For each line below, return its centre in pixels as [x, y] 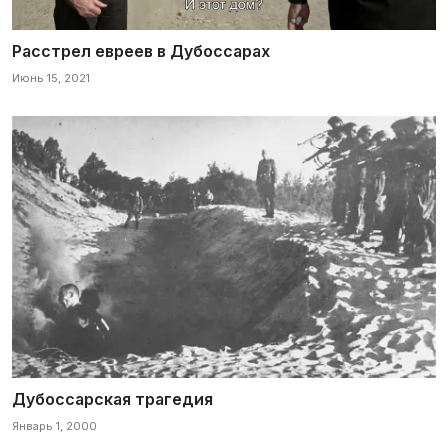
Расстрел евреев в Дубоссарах [141, 50]
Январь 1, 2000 [54, 426]
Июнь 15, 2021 [51, 77]
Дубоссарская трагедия [112, 399]
